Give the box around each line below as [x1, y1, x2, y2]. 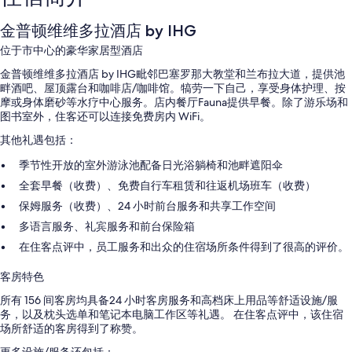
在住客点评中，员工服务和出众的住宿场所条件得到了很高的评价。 [19, 240, 349, 255]
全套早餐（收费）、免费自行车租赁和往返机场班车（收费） [19, 178, 316, 193]
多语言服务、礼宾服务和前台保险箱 [19, 219, 195, 234]
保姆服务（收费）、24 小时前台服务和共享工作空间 [19, 199, 276, 214]
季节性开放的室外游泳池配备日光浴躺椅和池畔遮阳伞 [19, 158, 283, 173]
